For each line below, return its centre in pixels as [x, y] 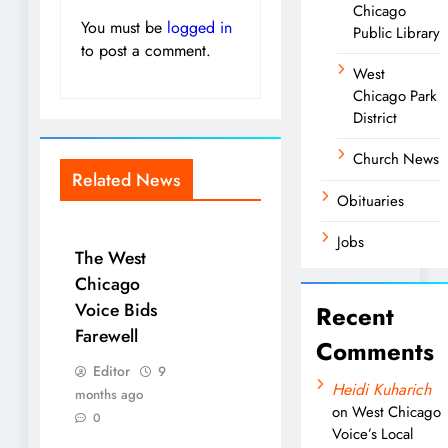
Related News [126, 179]
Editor [111, 370]
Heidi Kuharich [381, 389]
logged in [199, 27]
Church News [396, 158]
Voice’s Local [372, 433]
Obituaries [370, 200]
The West [110, 257]
